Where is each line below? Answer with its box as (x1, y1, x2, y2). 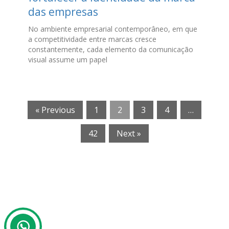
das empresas (28, 4, 98, 19)
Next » (116, 127, 141, 139)
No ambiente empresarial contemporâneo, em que (28, 24, 197, 34)
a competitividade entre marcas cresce (28, 34, 156, 44)
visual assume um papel (28, 54, 107, 64)
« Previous (35, 104, 75, 116)
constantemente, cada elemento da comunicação (28, 44, 193, 54)
